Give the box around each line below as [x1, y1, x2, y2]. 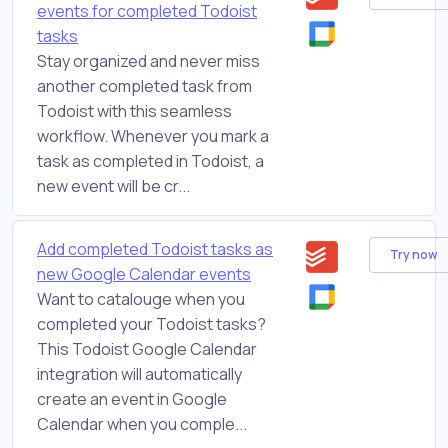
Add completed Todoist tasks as [37, 237, 273, 260]
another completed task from [37, 74, 252, 97]
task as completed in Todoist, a [37, 149, 264, 172]
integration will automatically [37, 362, 242, 385]
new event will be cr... [37, 174, 190, 197]
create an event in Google [37, 387, 227, 410]
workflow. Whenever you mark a [37, 124, 269, 147]
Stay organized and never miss [37, 49, 260, 72]
